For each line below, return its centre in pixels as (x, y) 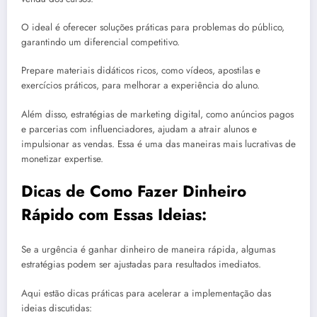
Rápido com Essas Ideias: (114, 214)
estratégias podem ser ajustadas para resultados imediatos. (141, 265)
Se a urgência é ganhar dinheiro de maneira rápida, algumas (148, 250)
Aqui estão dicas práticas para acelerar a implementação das (146, 293)
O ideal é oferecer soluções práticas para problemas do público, (153, 28)
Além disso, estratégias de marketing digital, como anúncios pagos (157, 114)
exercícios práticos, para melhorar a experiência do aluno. (140, 86)
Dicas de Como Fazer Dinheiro (134, 191)
